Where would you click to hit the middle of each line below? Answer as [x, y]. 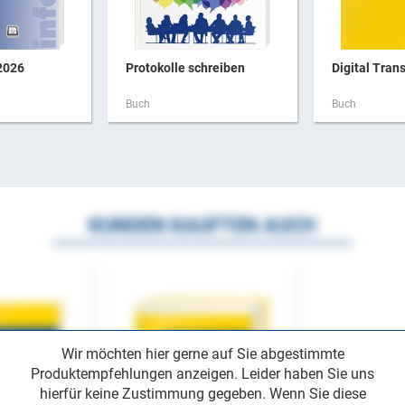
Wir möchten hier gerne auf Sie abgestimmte [202, 353]
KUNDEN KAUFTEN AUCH [202, 226]
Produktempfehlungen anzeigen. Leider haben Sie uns [202, 373]
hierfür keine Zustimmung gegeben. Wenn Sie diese [202, 393]
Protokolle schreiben [185, 68]
